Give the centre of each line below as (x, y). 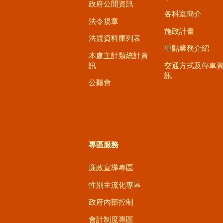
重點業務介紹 (187, 48)
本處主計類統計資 (118, 55)
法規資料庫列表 (115, 38)
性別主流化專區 (115, 185)
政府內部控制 (111, 202)
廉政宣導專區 (111, 168)
